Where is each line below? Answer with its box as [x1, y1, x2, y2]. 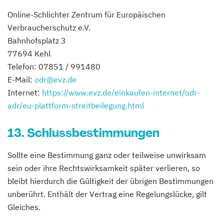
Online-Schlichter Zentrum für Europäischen [7, 9, 165, 19]
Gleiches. [7, 202, 40, 212]
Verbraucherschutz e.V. [7, 22, 90, 32]
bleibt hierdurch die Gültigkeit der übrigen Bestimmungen [7, 176, 213, 186]
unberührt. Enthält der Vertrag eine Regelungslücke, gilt [7, 189, 207, 199]
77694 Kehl [7, 48, 50, 58]
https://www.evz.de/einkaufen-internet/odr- [42, 87, 200, 97]
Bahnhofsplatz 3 [7, 35, 66, 45]
